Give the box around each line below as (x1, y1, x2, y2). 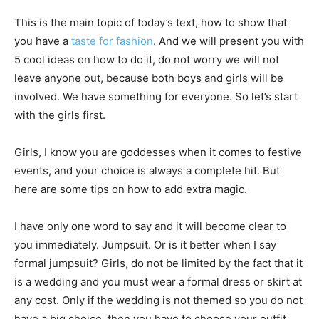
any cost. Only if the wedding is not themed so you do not (14, 293, 303, 307)
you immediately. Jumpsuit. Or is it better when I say (14, 238, 276, 251)
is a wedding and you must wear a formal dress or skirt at (14, 275, 302, 288)
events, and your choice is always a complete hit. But (14, 164, 280, 177)
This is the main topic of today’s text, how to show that (14, 16, 287, 29)
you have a (14, 34, 71, 48)
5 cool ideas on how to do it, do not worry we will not (14, 53, 279, 66)
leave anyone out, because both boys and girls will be (14, 71, 283, 85)
